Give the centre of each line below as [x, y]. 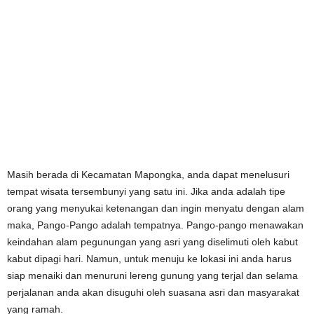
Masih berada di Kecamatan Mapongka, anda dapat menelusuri [148, 174]
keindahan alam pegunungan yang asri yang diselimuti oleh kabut [152, 241]
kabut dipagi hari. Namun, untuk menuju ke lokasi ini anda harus [149, 258]
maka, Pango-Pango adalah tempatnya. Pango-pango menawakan [155, 225]
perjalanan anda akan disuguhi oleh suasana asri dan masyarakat [153, 292]
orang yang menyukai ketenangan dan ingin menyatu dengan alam [156, 208]
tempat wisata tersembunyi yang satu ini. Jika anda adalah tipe [146, 191]
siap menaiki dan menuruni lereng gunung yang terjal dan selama [152, 275]
